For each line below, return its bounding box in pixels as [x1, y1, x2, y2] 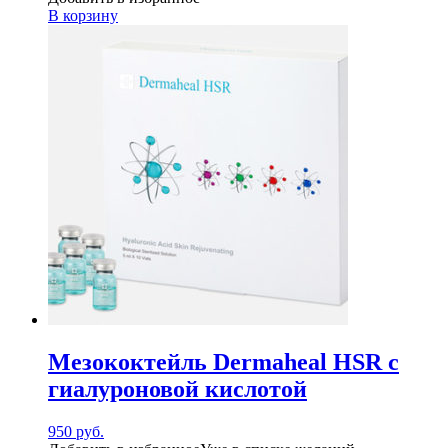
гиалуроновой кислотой [48, 376, 307, 403]
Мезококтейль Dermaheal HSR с [48, 349, 399, 376]
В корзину [48, 7, 118, 25]
